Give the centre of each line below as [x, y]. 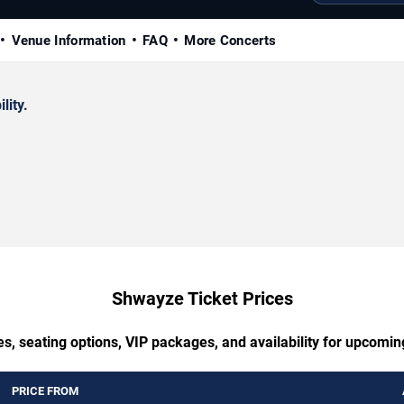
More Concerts [230, 40]
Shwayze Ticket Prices [202, 298]
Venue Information [69, 40]
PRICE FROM [45, 390]
